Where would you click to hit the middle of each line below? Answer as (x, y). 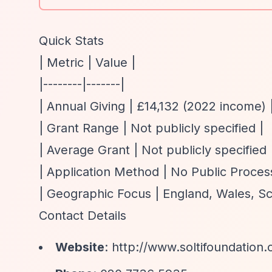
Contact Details (83, 216)
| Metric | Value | (87, 63)
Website (80, 247)
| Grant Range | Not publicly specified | (151, 128)
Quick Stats (71, 41)
